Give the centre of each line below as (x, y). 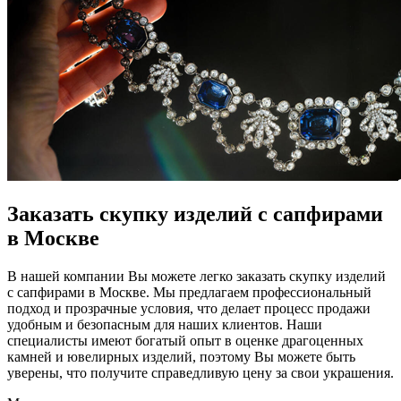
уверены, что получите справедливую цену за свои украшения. (200, 372)
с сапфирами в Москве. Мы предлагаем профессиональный (189, 292)
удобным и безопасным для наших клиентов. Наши (165, 324)
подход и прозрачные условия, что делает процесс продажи (189, 308)
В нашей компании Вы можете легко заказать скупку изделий (196, 276)
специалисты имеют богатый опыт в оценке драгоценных (185, 340)
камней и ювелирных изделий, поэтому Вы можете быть (181, 356)
